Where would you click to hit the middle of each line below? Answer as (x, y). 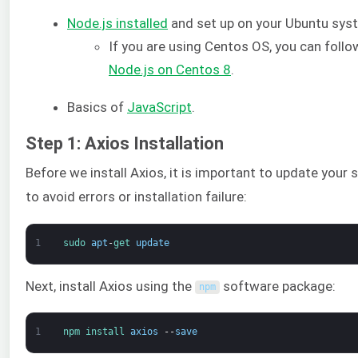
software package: (277, 286)
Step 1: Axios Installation (125, 144)
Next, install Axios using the (110, 286)
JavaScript (159, 107)
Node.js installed (117, 23)
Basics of (97, 107)
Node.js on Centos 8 (170, 69)
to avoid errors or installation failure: (136, 197)
